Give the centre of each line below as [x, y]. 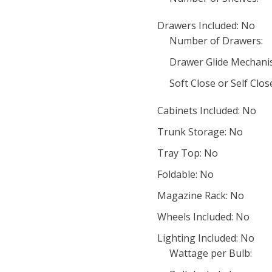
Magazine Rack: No [201, 195]
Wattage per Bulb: [211, 253]
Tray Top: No [188, 153]
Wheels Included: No [203, 217]
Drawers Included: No [206, 25]
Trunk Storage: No [200, 132]
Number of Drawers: [216, 41]
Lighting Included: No [206, 238]
